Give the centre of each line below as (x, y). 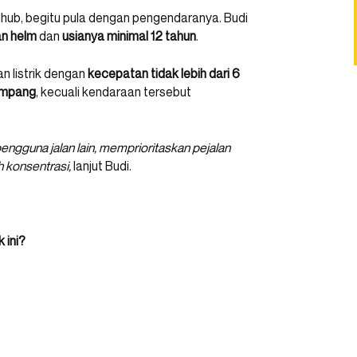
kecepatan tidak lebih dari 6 (164, 74)
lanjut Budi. (101, 166)
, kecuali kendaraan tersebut (114, 92)
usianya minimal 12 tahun (129, 36)
